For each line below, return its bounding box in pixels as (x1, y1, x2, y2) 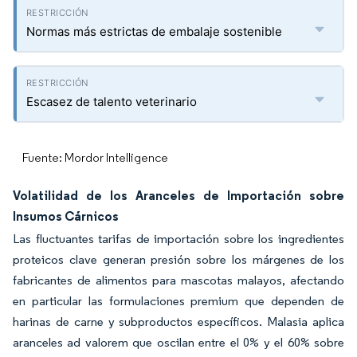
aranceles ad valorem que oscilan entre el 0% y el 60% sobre (13, 334, 344, 350)
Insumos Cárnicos (13, 207, 119, 224)
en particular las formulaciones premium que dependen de (13, 292, 344, 308)
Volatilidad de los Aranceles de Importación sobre (13, 186, 344, 203)
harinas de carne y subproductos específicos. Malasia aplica (13, 313, 344, 329)
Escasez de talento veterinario (26, 93, 197, 109)
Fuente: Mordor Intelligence (22, 149, 168, 165)
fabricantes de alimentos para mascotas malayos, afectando (13, 272, 344, 288)
